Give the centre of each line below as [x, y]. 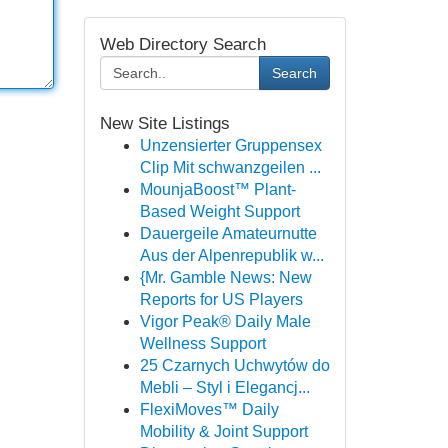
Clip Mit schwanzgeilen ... [230, 167]
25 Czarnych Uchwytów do [234, 365]
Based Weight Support [219, 211]
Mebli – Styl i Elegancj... [224, 387]
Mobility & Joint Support [223, 431]
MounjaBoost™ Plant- [217, 189]
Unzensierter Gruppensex [230, 145]
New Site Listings [164, 123]
